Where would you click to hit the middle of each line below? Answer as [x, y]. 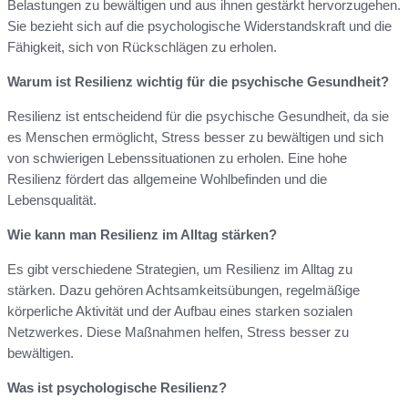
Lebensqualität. [52, 200]
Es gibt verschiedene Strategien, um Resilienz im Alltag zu [180, 270]
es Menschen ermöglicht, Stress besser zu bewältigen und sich [195, 138]
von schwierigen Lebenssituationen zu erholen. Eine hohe [177, 158]
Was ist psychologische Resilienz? [117, 388]
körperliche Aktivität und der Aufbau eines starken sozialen [180, 311]
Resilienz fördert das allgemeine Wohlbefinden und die [167, 179]
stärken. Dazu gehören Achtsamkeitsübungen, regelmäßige [184, 291]
